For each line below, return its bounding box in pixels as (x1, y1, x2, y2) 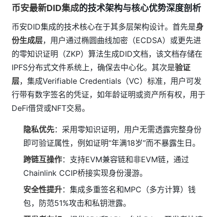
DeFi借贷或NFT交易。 (12, 103, 90, 113)
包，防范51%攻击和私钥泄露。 (23, 198, 131, 208)
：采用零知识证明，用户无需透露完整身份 (54, 124, 201, 134)
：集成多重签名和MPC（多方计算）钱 (62, 185, 196, 194)
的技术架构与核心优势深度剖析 (79, 3, 201, 13)
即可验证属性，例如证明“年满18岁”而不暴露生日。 (23, 138, 200, 148)
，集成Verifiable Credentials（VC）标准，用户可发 (19, 76, 201, 86)
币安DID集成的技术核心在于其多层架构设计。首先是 (12, 22, 196, 31)
